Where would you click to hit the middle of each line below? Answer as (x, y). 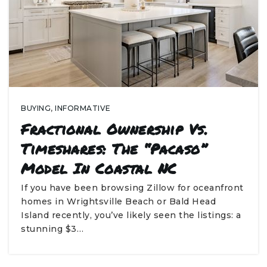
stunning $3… (52, 229)
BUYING (36, 108)
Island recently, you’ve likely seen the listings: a (131, 215)
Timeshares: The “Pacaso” (114, 149)
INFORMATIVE (83, 108)
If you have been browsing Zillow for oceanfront (132, 188)
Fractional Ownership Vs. (114, 129)
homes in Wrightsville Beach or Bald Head (118, 201)
